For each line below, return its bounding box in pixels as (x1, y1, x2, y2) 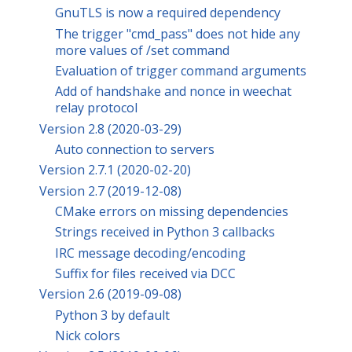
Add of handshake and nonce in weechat (55, 82, 291, 101)
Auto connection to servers (55, 141, 214, 159)
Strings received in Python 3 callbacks (55, 223, 275, 241)
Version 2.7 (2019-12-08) (39, 181, 181, 200)
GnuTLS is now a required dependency (55, 4, 280, 22)
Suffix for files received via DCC (55, 265, 236, 283)
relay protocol (55, 99, 137, 117)
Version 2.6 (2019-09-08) (39, 285, 181, 303)
